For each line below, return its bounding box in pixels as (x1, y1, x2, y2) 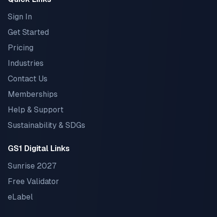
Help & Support (8, 105, 63, 114)
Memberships (8, 90, 58, 99)
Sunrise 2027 (8, 161, 57, 170)
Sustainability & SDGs (8, 121, 85, 130)
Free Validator (8, 177, 59, 186)
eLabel (8, 192, 33, 201)
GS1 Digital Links (8, 144, 70, 153)
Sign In (8, 12, 32, 21)
